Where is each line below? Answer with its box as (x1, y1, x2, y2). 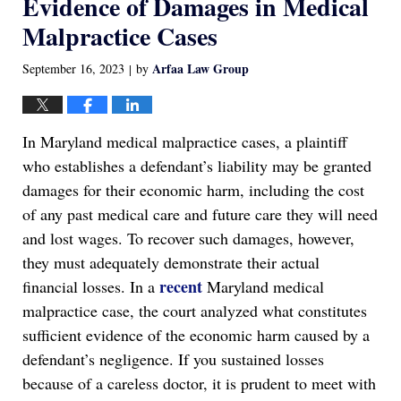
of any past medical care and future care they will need (22, 203, 378, 226)
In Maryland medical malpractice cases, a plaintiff (22, 131, 347, 153)
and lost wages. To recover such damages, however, (22, 227, 354, 250)
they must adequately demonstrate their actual (22, 252, 320, 274)
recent (159, 275, 202, 299)
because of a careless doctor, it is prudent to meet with (22, 372, 376, 395)
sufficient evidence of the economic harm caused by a (22, 324, 370, 346)
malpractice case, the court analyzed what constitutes (22, 300, 367, 322)
